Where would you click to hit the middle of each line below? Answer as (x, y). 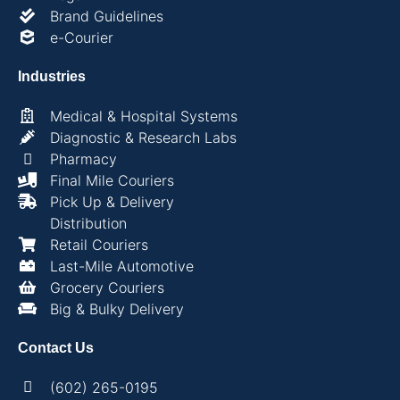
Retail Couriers (100, 244)
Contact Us (56, 347)
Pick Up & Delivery (112, 201)
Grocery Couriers (108, 287)
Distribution (89, 223)
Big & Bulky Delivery (117, 308)
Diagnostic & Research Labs (144, 137)
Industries (52, 76)
